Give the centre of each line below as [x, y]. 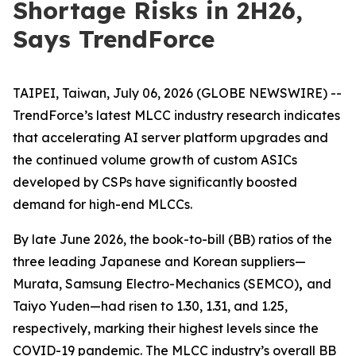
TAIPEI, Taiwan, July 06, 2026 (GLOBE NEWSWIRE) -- [177, 93]
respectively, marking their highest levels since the [166, 328]
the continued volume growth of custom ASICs [155, 160]
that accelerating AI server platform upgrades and [170, 137]
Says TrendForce [114, 39]
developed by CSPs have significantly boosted [155, 182]
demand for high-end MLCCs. [103, 204]
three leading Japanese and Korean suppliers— [159, 261]
